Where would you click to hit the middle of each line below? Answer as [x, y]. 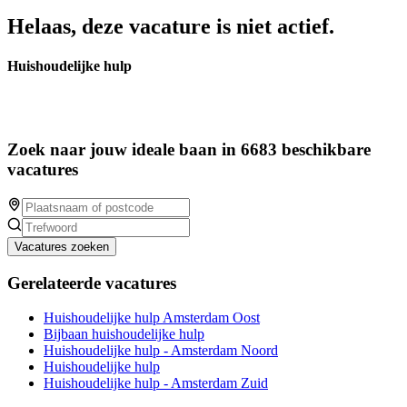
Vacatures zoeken [62, 246]
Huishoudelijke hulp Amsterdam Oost [152, 318]
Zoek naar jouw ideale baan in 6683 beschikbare [189, 150]
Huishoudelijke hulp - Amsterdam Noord [161, 351]
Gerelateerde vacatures [92, 283]
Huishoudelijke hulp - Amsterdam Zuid [156, 383]
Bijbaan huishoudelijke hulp [124, 334]
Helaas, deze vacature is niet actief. [171, 26]
